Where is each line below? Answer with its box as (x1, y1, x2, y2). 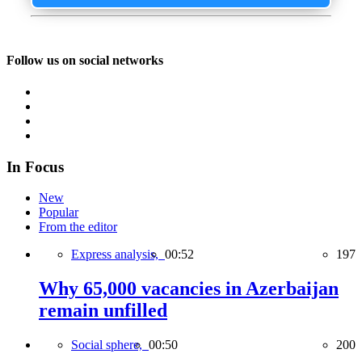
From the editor (39, 220, 117, 234)
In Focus (6, 158, 64, 175)
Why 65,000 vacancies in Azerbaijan (39, 278, 339, 300)
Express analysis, (71, 247, 165, 262)
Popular (39, 205, 78, 220)
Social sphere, (71, 338, 149, 352)
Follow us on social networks (6, 53, 163, 67)
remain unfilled (39, 300, 167, 322)
